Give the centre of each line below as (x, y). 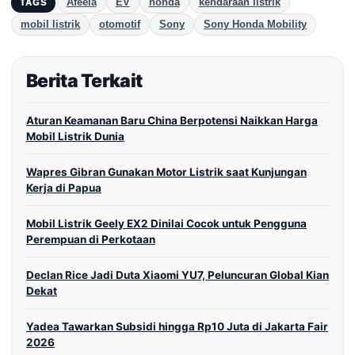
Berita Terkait (84, 81)
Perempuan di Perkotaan (91, 240)
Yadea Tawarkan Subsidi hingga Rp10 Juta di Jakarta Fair (177, 327)
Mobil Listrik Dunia (75, 137)
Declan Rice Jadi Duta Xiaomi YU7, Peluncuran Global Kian (177, 275)
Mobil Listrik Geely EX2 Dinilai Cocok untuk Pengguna (166, 224)
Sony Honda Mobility (255, 25)
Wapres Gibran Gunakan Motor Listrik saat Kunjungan (166, 172)
